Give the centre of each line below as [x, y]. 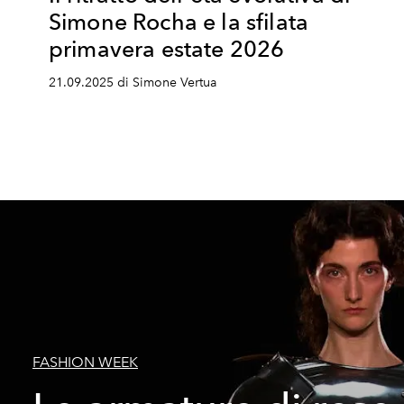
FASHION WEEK [85, 362]
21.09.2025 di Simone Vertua [133, 83]
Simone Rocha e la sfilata [179, 22]
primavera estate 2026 [167, 49]
